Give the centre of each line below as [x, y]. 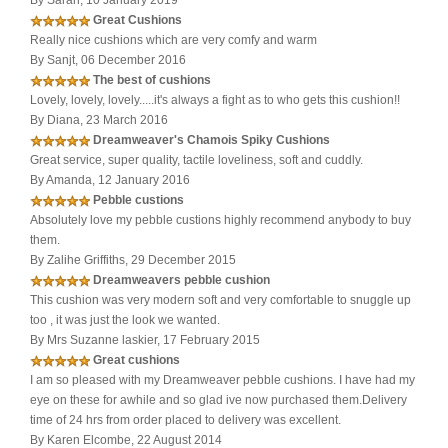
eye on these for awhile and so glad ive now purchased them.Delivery [218, 400]
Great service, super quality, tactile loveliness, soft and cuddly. [196, 160]
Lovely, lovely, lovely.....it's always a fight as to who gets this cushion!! [215, 100]
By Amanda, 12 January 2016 [110, 180]
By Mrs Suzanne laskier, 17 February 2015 [145, 340]
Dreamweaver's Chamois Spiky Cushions [211, 140]
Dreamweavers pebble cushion [181, 280]
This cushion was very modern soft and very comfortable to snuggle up [220, 300]
